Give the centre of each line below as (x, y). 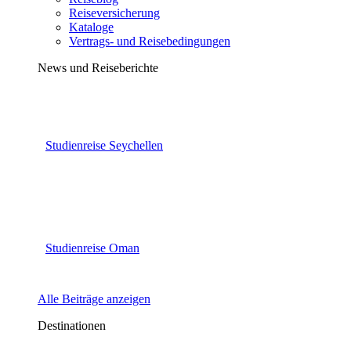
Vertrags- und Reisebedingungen (150, 42)
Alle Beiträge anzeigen (94, 299)
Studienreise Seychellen (104, 146)
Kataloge (91, 27)
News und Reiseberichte (98, 68)
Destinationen (72, 326)
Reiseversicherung (114, 13)
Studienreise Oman (92, 248)
